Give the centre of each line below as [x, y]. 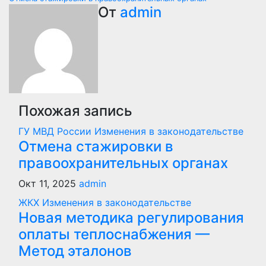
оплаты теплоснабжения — [114, 234]
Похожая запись [75, 110]
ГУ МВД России [56, 131]
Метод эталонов [75, 251]
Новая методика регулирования [131, 217]
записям [47, 26]
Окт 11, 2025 [49, 183]
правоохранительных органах [123, 163]
